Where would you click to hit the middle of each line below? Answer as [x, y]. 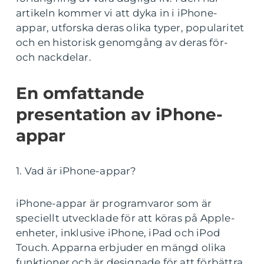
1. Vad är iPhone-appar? [76, 171]
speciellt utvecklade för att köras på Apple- [126, 218]
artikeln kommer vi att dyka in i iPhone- [117, 13]
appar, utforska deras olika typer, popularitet [130, 27]
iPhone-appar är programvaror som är [114, 203]
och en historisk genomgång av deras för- [122, 42]
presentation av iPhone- [119, 114]
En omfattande [80, 93]
